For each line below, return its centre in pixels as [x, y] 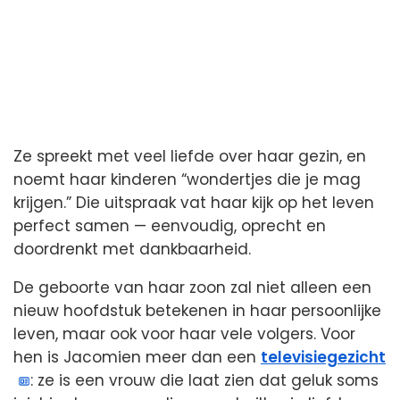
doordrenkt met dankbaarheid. [132, 249]
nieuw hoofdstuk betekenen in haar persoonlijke [197, 310]
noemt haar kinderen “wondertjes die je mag [187, 179]
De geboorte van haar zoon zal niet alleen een [192, 287]
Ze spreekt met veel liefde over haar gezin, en [190, 156]
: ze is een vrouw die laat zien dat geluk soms [205, 380]
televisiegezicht [323, 357]
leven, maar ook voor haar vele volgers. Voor [184, 333]
